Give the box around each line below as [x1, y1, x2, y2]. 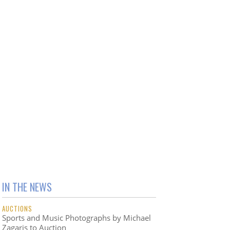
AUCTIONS [2, 203, 32, 214]
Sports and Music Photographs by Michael [2, 213, 151, 223]
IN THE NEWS [2, 179, 52, 195]
